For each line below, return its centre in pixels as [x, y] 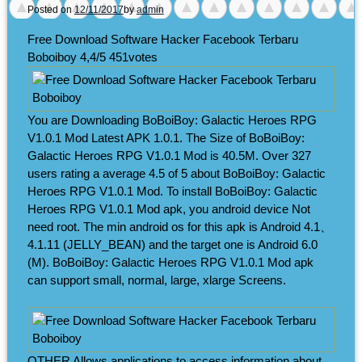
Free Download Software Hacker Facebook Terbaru [162, 39]
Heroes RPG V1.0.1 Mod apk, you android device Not [168, 208]
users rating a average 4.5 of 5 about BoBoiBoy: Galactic [176, 173]
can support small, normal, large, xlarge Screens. [156, 280]
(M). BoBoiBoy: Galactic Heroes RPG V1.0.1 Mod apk [170, 262]
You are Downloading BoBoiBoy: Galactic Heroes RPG [172, 120]
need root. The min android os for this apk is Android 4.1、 [179, 226]
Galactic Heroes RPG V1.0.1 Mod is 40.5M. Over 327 [169, 155]
